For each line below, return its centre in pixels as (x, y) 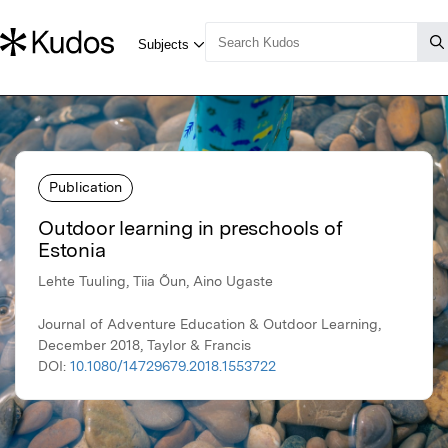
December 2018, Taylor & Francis (144, 345)
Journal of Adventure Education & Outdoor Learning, (209, 324)
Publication (85, 186)
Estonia (72, 250)
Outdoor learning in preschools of (190, 228)
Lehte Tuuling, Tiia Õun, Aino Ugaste (155, 281)
